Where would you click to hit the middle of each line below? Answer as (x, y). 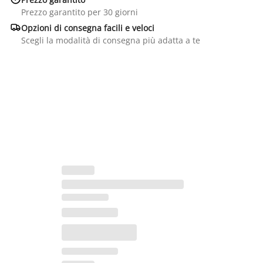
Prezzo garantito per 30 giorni (79, 12)
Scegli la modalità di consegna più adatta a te (110, 40)
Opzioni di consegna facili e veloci (87, 28)
